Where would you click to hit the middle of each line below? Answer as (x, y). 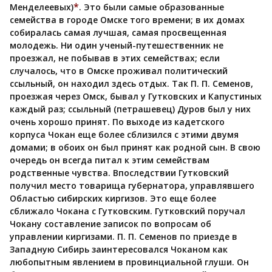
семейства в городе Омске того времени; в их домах (127, 19)
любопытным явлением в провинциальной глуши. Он (129, 262)
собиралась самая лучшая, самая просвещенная (118, 32)
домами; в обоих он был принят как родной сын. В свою (135, 147)
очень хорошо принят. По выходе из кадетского (117, 121)
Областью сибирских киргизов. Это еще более (113, 198)
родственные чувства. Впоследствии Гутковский (119, 172)
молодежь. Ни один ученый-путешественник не (117, 45)
